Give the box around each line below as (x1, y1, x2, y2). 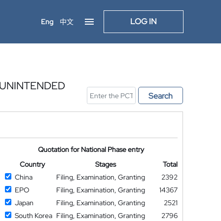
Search (148, 91, 173, 101)
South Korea (14, 211, 52, 220)
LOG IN (130, 16, 157, 27)
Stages (95, 160, 116, 169)
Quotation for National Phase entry (38, 145, 145, 154)
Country (19, 160, 45, 169)
